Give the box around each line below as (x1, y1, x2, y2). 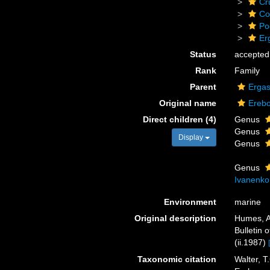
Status (189, 49, 216, 59)
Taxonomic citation (137, 254, 216, 264)
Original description (134, 213, 216, 223)
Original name (159, 98, 216, 108)
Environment (163, 197, 216, 207)
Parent (189, 82, 216, 92)
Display (178, 133, 205, 142)
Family (234, 66, 260, 75)
